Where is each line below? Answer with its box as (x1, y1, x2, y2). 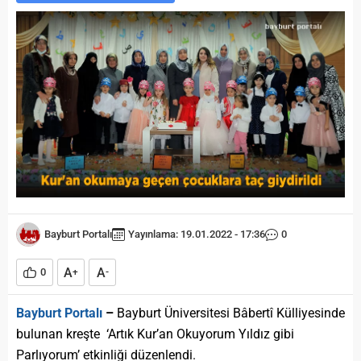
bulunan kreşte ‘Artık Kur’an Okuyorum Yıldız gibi (16, 326, 294, 342)
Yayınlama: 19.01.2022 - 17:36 (128, 228, 265, 241)
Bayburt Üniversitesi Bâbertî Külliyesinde (117, 305, 345, 322)
